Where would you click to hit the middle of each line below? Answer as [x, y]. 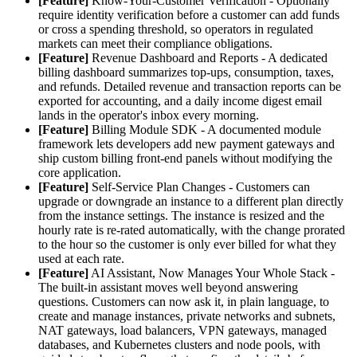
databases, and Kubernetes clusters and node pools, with [179, 344]
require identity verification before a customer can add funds [189, 14]
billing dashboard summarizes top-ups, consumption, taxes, [186, 72]
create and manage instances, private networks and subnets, [187, 316]
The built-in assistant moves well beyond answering [168, 287]
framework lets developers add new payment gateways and [186, 143]
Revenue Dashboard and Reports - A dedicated [208, 57]
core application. [80, 172]
